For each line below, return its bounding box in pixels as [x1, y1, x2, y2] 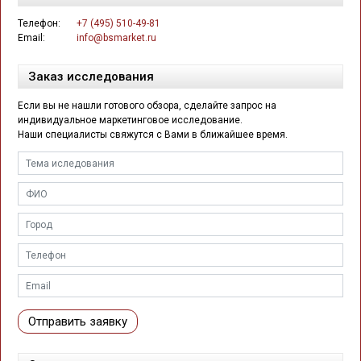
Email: [18, 32, 45, 44]
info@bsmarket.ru [77, 32, 156, 44]
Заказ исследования [28, 69, 154, 85]
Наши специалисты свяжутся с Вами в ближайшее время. [18, 129, 288, 141]
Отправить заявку [28, 314, 127, 330]
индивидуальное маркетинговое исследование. [18, 114, 243, 127]
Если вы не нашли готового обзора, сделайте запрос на [18, 100, 276, 112]
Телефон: [18, 18, 60, 30]
